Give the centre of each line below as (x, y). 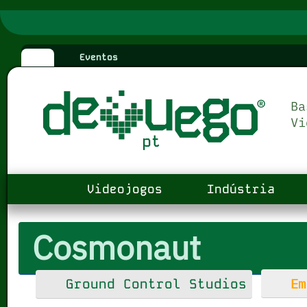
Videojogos (121, 189)
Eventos (96, 58)
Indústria (237, 189)
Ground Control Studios (152, 284)
